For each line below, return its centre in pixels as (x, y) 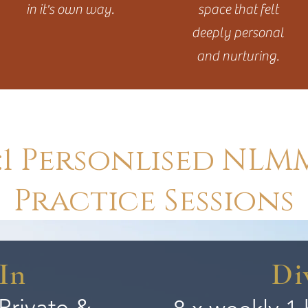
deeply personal (238, 33)
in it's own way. (70, 9)
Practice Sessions (154, 201)
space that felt (238, 9)
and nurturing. (238, 56)
